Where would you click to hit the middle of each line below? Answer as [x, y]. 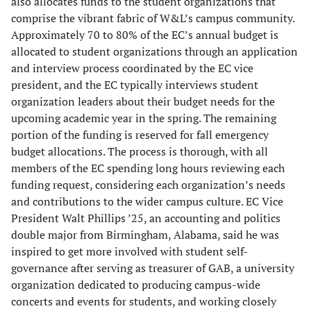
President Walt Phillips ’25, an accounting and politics [146, 218]
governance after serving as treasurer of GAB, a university [153, 268]
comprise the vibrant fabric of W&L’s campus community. [153, 18]
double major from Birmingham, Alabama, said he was [145, 235]
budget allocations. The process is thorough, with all [140, 152]
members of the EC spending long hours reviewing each [148, 168]
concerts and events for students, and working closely [144, 302]
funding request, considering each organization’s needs [148, 185]
